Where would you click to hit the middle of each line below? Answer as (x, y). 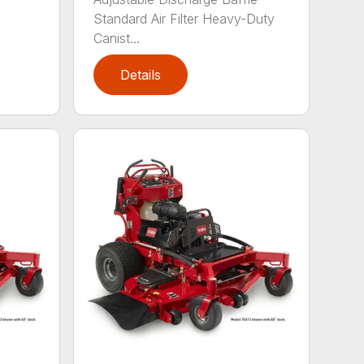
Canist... (117, 38)
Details (141, 74)
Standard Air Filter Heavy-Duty (184, 18)
